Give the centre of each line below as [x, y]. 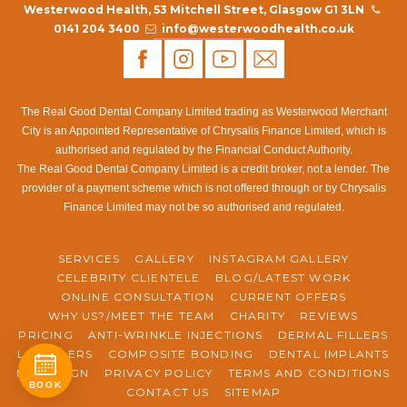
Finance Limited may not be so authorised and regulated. [203, 207]
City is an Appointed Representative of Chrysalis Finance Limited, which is [203, 130]
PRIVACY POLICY [159, 372]
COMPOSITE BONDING [181, 353]
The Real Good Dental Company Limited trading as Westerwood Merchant [203, 111]
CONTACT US [168, 392]
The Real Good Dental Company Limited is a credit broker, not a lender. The [203, 169]
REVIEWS [329, 315]
